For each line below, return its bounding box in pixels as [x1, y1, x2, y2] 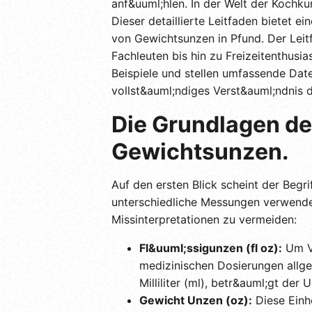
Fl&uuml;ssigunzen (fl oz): [139, 240, 282, 255]
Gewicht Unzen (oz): [139, 292, 252, 307]
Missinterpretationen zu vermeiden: [111, 212, 297, 226]
